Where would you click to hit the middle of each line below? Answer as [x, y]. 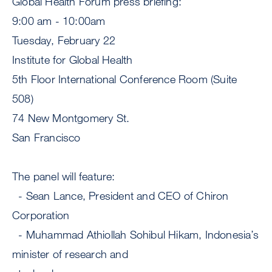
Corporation [41, 215]
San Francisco [46, 138]
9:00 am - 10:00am [59, 21]
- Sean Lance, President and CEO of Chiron [121, 196]
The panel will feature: [64, 176]
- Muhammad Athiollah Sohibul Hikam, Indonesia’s [135, 235]
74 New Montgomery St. [71, 118]
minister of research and [70, 254]
